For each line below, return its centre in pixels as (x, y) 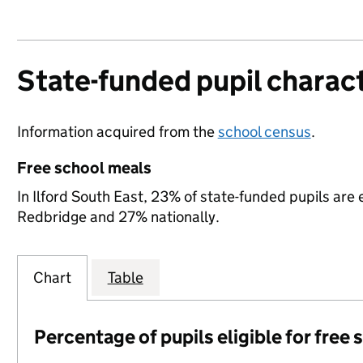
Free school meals (84, 168)
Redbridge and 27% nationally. (118, 217)
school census (264, 132)
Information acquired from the (117, 132)
